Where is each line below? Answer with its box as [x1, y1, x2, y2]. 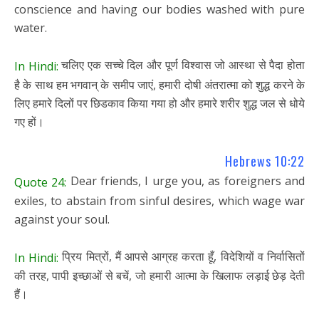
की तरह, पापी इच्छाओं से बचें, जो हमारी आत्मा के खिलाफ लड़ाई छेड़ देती [14, 268, 305, 284]
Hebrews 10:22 [225, 151, 305, 170]
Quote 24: [14, 174, 67, 190]
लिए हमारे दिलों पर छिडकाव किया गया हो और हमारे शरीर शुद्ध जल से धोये [14, 95, 305, 111]
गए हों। [14, 113, 44, 130]
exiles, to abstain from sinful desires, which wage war [14, 192, 305, 209]
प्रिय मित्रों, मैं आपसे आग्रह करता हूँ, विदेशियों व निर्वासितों [58, 248, 305, 264]
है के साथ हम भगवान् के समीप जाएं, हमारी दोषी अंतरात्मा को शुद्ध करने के [14, 76, 305, 93]
